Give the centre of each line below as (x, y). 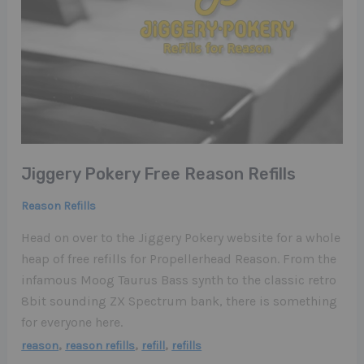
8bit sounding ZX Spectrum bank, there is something (180, 301)
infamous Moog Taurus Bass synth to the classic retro (179, 280)
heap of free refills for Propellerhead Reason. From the (179, 259)
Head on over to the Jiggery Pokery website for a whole (181, 238)
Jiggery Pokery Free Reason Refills (159, 174)
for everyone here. (72, 322)
